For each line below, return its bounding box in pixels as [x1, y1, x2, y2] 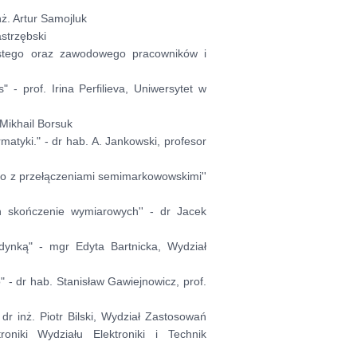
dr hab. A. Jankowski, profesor [52, 135, 207, 148]
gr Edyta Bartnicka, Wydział [58, 240, 207, 253]
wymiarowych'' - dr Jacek [65, 205, 207, 218]
